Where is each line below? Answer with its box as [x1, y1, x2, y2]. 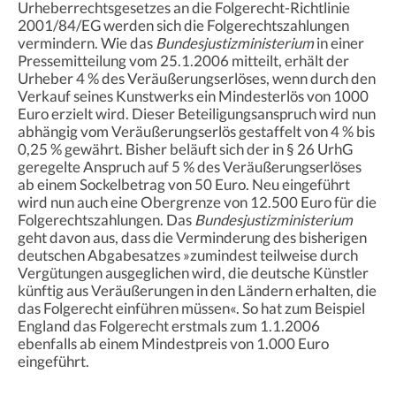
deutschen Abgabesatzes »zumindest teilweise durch [18, 245, 358, 264]
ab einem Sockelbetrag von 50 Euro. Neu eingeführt [18, 174, 350, 194]
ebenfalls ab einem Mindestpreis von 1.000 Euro [18, 333, 329, 353]
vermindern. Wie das [18, 33, 156, 52]
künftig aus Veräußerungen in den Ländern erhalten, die [18, 280, 377, 300]
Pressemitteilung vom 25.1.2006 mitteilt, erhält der [18, 50, 349, 70]
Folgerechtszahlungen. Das [18, 209, 194, 229]
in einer [314, 33, 364, 52]
